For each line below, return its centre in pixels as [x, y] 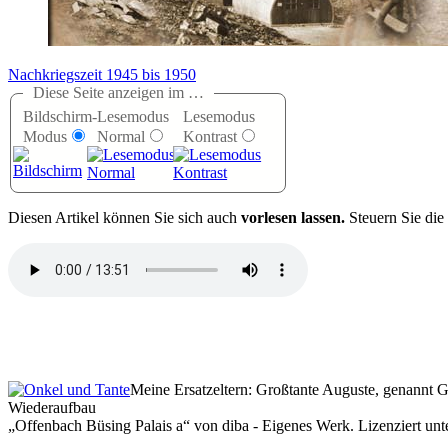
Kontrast [210, 137]
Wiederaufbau [52, 408]
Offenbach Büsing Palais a [99, 426]
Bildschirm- [60, 117]
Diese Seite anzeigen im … [118, 93]
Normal [121, 137]
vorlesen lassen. [293, 218]
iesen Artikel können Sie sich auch [130, 218]
